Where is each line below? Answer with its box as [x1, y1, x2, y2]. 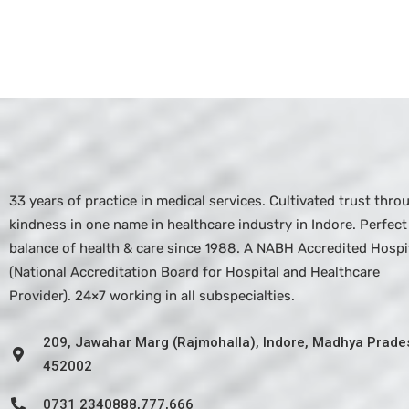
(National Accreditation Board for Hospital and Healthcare [9, 263, 380, 280]
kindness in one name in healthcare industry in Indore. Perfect [9, 215, 407, 233]
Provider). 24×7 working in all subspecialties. [9, 287, 295, 304]
